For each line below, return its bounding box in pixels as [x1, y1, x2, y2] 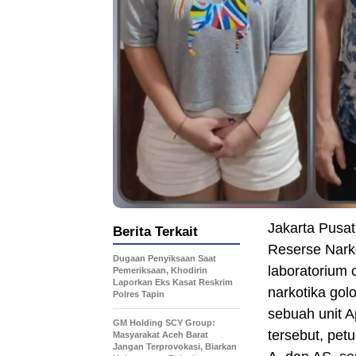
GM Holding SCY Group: [113, 317, 215, 327]
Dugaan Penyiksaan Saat [113, 253, 216, 263]
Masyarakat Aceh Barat [113, 329, 208, 339]
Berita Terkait [113, 223, 198, 239]
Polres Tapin [113, 288, 164, 299]
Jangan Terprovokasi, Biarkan [113, 341, 237, 351]
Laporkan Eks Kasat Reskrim [113, 277, 233, 287]
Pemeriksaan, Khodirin [113, 265, 207, 275]
